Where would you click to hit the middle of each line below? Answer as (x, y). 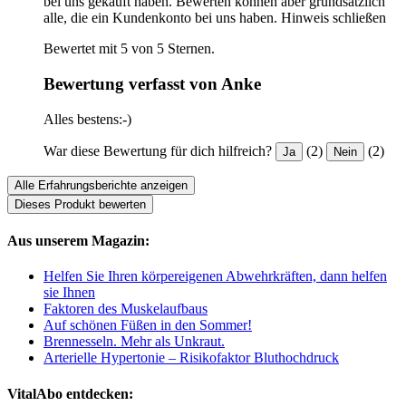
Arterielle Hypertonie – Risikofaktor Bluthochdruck (191, 358)
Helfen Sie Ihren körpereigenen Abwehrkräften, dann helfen (215, 276)
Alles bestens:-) (87, 119)
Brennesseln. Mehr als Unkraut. (134, 342)
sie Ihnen (69, 293)
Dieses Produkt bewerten (80, 204)
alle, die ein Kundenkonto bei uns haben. (160, 18)
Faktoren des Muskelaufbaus (126, 309)
